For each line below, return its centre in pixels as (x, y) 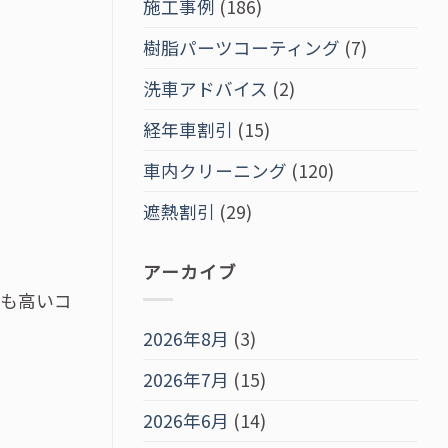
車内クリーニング (215, 170)
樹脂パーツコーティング (241, 47)
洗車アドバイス (205, 88)
